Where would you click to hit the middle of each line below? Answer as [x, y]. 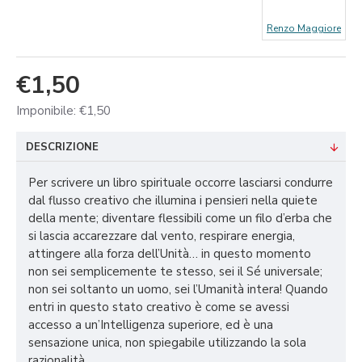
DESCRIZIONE [62, 147]
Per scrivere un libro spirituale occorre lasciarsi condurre [181, 183]
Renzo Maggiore [304, 29]
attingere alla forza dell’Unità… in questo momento [170, 254]
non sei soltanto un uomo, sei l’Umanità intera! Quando [178, 290]
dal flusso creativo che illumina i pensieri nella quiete [173, 201]
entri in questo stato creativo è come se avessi [159, 307]
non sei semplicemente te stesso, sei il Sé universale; [175, 272]
